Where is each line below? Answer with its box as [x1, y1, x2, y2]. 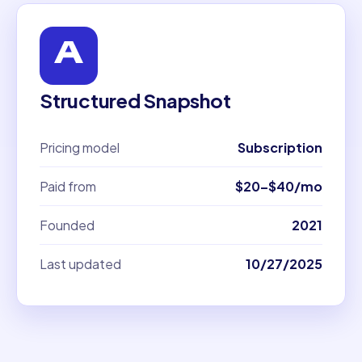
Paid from [40, 177, 96, 195]
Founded [40, 216, 95, 234]
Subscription [238, 138, 322, 156]
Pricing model [40, 138, 120, 156]
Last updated [40, 255, 121, 272]
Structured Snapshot [40, 88, 231, 112]
